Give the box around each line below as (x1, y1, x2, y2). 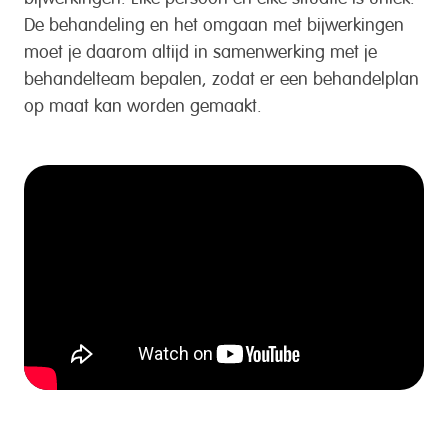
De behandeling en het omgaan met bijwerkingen (24, 16, 404, 27)
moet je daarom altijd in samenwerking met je (24, 43, 377, 54)
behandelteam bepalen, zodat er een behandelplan (24, 70, 419, 81)
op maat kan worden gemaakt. (24, 97, 267, 108)
